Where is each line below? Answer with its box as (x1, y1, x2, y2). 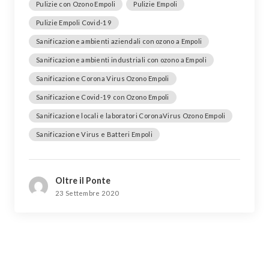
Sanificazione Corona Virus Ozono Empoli (36, 74, 169, 82)
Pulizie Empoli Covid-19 (36, 19, 112, 26)
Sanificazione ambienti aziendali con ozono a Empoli (36, 37, 202, 45)
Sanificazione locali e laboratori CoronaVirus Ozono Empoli (36, 112, 226, 119)
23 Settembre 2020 (55, 189, 119, 197)
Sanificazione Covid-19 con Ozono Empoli (36, 93, 169, 101)
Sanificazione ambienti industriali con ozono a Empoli (36, 56, 207, 64)
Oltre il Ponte (55, 175, 110, 186)
